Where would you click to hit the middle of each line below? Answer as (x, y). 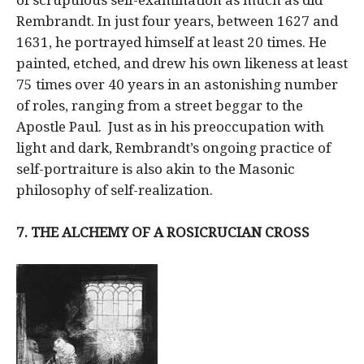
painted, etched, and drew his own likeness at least (182, 63)
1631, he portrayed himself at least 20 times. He (171, 42)
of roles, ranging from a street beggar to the (160, 105)
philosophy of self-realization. (115, 190)
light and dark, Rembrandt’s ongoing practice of (173, 147)
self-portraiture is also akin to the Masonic (156, 169)
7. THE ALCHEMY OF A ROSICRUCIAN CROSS (163, 232)
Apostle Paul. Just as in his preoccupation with (170, 126)
